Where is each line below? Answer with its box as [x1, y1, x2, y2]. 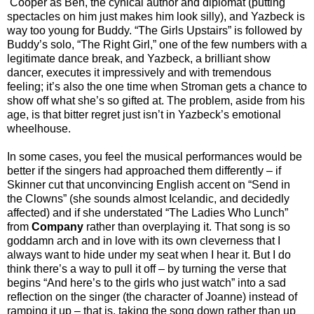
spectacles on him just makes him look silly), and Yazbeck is [7, 10, 305, 22]
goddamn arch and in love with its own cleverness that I [7, 234, 280, 247]
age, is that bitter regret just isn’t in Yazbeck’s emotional [7, 108, 281, 121]
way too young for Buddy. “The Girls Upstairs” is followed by [7, 24, 302, 36]
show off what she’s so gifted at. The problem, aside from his [7, 94, 305, 107]
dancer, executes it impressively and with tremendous [7, 66, 271, 78]
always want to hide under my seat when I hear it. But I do [7, 248, 291, 261]
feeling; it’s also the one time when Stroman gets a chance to [7, 80, 307, 93]
